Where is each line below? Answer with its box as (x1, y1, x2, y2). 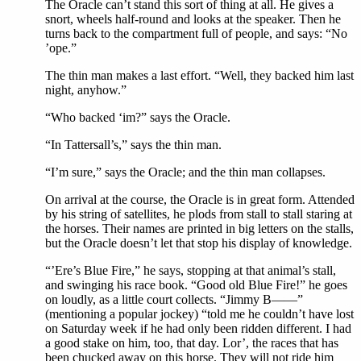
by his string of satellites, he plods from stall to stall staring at (45, 207, 352, 222)
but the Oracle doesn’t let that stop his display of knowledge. (45, 236, 352, 251)
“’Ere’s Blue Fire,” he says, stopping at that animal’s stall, (45, 263, 336, 278)
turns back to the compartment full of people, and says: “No (45, 27, 347, 41)
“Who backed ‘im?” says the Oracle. (45, 110, 230, 125)
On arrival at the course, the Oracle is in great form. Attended (45, 193, 355, 207)
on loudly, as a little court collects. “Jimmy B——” (45, 293, 303, 307)
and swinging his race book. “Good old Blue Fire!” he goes (45, 278, 347, 293)
